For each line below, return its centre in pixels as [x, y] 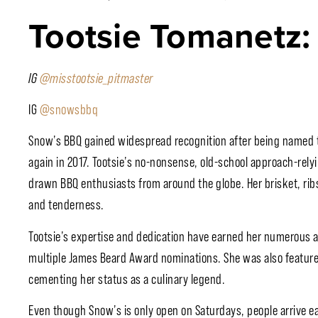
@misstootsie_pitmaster [96, 78]
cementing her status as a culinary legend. [127, 279]
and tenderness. [66, 205]
